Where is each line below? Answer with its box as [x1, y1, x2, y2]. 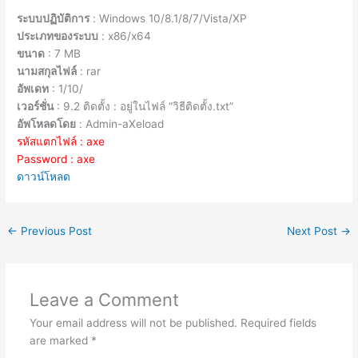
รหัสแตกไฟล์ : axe [17, 135, 105, 149]
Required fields [240, 316, 316, 329]
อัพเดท [17, 82, 50, 96]
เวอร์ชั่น [17, 100, 54, 113]
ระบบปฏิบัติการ [17, 12, 90, 26]
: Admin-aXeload [76, 117, 165, 131]
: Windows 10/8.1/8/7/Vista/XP [89, 12, 248, 26]
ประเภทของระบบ [17, 30, 99, 43]
